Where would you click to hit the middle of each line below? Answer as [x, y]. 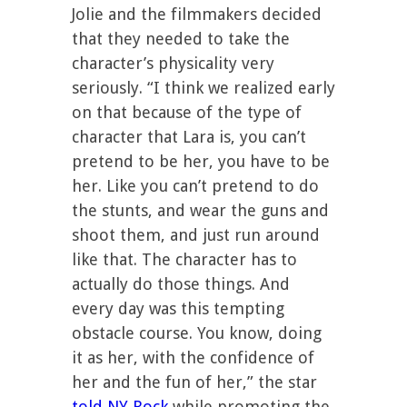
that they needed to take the [181, 39]
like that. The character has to [184, 259]
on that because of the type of [187, 112]
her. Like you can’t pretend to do [195, 186]
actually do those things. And [181, 284]
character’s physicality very [173, 63]
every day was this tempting [178, 308]
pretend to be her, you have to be [201, 161]
